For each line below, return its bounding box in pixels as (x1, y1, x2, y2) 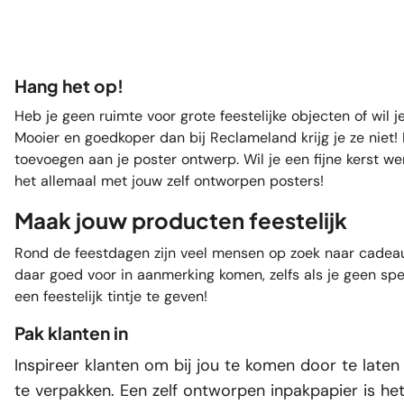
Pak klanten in (14, 321, 128, 344)
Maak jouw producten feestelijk (14, 206, 347, 234)
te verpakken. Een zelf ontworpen (14, 379, 271, 401)
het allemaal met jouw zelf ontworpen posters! (14, 170, 324, 190)
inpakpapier (271, 379, 358, 401)
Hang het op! (14, 74, 124, 96)
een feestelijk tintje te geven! (14, 286, 207, 306)
